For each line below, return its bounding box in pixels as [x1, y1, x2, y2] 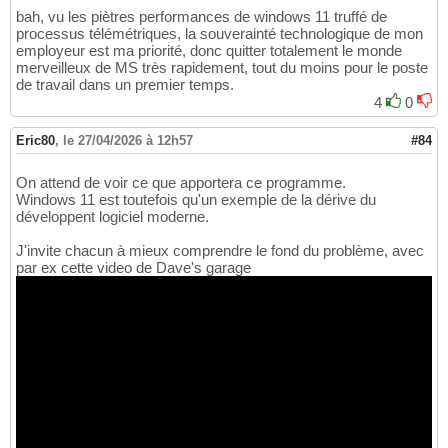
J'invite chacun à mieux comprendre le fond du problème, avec [16, 242, 424, 260]
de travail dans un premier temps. [16, 76, 234, 94]
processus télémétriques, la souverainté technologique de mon [16, 25, 423, 43]
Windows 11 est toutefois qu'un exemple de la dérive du [16, 191, 376, 209]
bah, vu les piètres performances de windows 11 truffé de [16, 8, 387, 26]
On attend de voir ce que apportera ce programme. [16, 174, 346, 192]
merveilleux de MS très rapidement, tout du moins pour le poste [16, 59, 428, 77]
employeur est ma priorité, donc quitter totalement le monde [16, 42, 402, 60]
